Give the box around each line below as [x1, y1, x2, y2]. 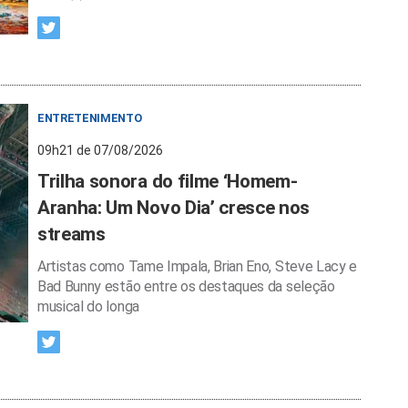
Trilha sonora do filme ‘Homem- [37, 170, 298, 192]
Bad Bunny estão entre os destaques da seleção [37, 278, 335, 295]
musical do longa [37, 298, 139, 315]
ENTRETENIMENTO [37, 111, 142, 125]
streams [37, 223, 106, 245]
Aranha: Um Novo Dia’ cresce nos [37, 197, 311, 219]
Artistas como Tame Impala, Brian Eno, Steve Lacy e [37, 258, 357, 275]
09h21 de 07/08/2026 [37, 143, 163, 158]
